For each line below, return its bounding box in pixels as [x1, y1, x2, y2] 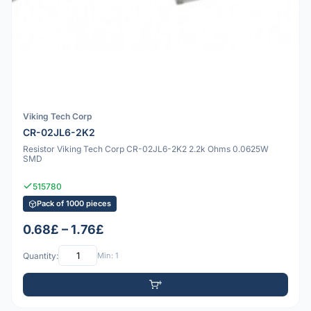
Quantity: [23, 250, 58, 261]
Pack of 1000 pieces [37, 199, 111, 209]
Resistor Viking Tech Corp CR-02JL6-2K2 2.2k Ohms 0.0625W [23, 143, 269, 154]
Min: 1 [97, 250, 118, 260]
